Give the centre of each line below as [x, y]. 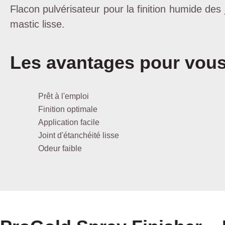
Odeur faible [60, 148]
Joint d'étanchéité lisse [79, 135]
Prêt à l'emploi [64, 96]
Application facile [69, 122]
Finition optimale [68, 109]
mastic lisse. [37, 24]
